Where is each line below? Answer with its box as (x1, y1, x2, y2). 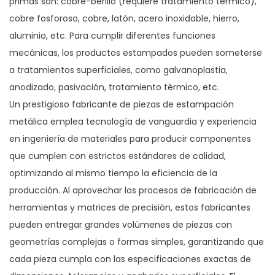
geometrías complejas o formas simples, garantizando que (9, 236, 264, 248)
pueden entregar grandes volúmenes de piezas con (9, 219, 232, 231)
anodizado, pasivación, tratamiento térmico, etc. (9, 81, 219, 93)
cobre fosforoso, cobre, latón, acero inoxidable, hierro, (9, 12, 239, 25)
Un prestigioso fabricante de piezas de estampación (9, 98, 234, 110)
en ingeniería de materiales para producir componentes (9, 133, 251, 145)
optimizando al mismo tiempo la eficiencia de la (9, 167, 217, 179)
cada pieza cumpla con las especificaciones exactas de (9, 253, 251, 265)
